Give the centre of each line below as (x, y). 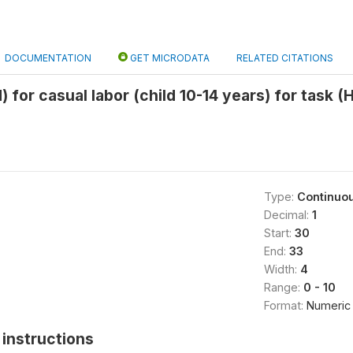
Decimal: (288, 215)
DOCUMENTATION (48, 58)
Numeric (328, 305)
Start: (279, 233)
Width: (282, 269)
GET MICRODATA (169, 58)
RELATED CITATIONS (285, 58)
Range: (283, 287)
